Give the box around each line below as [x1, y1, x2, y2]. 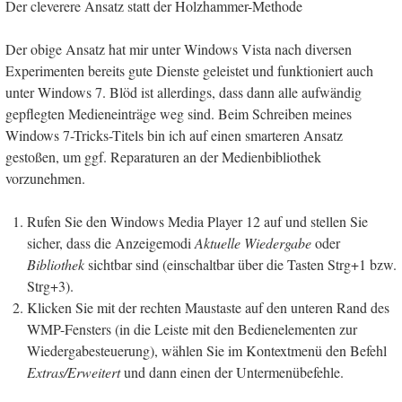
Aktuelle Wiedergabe [195, 233, 311, 253]
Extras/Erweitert [27, 363, 124, 382]
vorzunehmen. [5, 169, 85, 188]
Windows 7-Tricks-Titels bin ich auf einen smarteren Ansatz [5, 126, 343, 145]
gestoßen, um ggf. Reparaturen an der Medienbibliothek [5, 147, 321, 167]
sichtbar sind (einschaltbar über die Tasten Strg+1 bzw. [84, 255, 397, 275]
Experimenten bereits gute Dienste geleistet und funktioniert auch [5, 61, 373, 81]
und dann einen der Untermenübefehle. [124, 363, 344, 382]
